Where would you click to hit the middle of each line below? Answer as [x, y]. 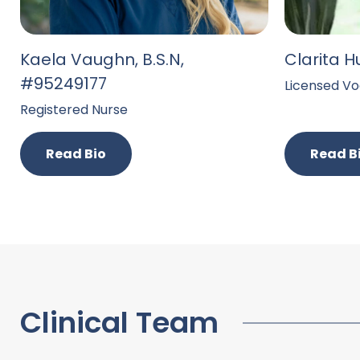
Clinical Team [119, 323]
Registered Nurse [74, 110]
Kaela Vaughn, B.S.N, [102, 59]
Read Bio [76, 154]
